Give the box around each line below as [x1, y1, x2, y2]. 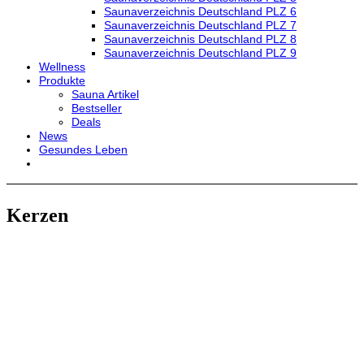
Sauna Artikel [71, 88, 139, 101]
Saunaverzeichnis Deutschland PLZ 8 [104, 32, 297, 45]
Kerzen [6, 205, 68, 226]
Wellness [39, 60, 85, 73]
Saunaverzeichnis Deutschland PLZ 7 [104, 19, 297, 32]
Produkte [39, 74, 85, 87]
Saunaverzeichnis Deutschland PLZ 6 [104, 5, 297, 18]
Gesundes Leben [39, 143, 128, 156]
